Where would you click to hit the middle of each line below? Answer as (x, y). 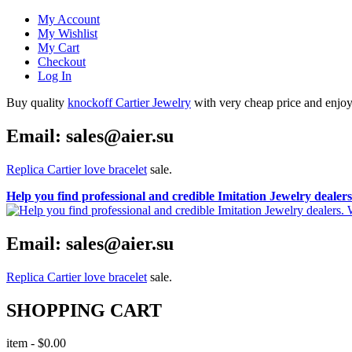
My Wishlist (68, 33)
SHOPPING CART (84, 310)
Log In (55, 76)
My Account (69, 19)
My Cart (59, 48)
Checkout (62, 62)
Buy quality (37, 103)
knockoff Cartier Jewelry (129, 103)
